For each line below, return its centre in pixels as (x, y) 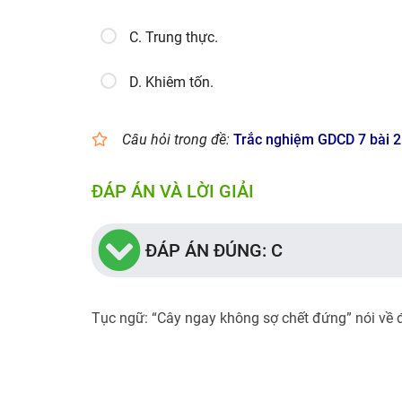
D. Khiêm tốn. (171, 82)
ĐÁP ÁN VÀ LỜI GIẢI (173, 191)
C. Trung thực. (174, 37)
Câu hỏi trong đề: (176, 140)
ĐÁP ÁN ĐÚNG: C (214, 250)
